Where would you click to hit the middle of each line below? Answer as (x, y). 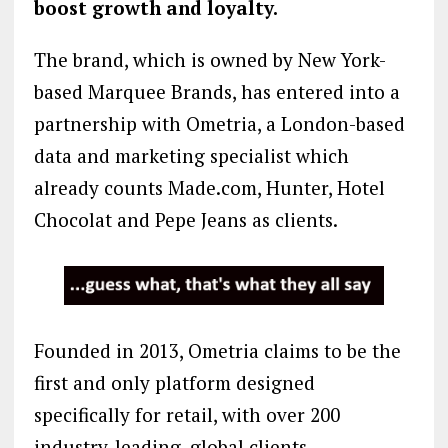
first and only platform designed (174, 383)
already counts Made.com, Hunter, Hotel (209, 187)
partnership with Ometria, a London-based (219, 123)
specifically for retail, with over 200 (186, 415)
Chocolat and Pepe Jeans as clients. (185, 219)
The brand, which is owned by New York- (209, 59)
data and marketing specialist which (191, 155)
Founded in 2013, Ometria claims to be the (217, 351)
